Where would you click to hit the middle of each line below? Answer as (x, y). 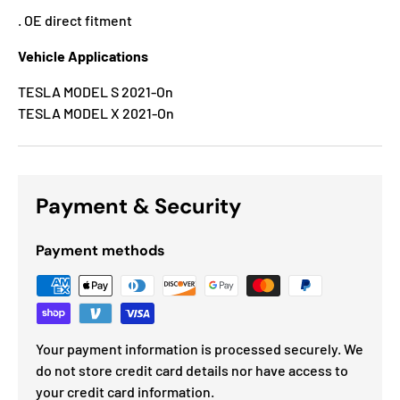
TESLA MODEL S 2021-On (96, 92)
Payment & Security (138, 206)
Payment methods (100, 251)
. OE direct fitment (75, 21)
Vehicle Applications (83, 56)
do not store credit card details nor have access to (192, 371)
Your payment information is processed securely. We (200, 349)
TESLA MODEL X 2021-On (96, 113)
